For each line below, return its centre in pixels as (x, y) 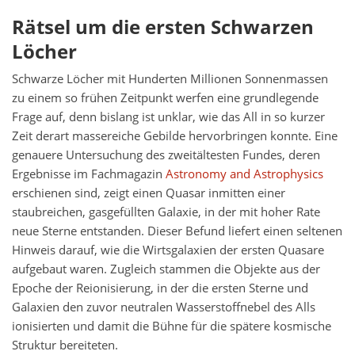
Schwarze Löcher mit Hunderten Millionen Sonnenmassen (170, 79)
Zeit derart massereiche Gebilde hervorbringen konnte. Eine (175, 136)
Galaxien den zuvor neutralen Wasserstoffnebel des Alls (164, 307)
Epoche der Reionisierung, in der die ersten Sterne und (160, 288)
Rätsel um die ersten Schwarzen (163, 27)
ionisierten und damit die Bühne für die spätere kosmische (172, 326)
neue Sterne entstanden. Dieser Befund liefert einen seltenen (177, 231)
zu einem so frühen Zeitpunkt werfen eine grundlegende (165, 98)
